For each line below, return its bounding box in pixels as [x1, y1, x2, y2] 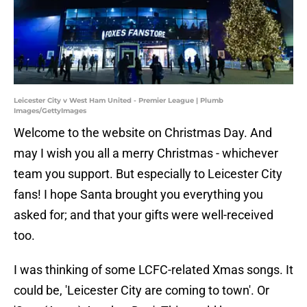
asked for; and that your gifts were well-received [14, 208, 273, 223]
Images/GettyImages [14, 106, 86, 116]
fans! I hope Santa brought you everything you [14, 187, 263, 202]
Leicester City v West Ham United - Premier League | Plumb [14, 96, 223, 106]
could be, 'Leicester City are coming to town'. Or [14, 283, 269, 298]
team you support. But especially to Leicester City [14, 167, 282, 182]
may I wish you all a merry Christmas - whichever [14, 146, 278, 161]
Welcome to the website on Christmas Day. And [14, 125, 272, 140]
